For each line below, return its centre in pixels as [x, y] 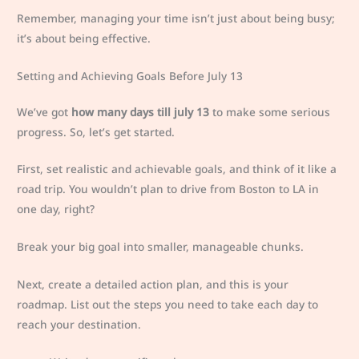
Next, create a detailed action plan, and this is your [153, 284]
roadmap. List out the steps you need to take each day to [168, 305]
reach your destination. [79, 325]
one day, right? [56, 209]
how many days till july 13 [141, 111]
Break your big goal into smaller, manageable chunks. [161, 247]
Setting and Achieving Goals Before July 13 [130, 75]
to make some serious [270, 111]
